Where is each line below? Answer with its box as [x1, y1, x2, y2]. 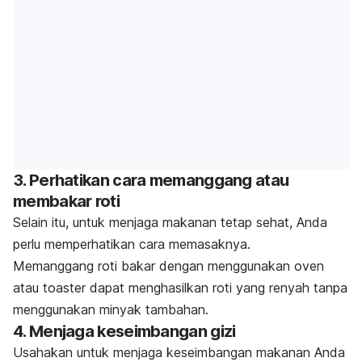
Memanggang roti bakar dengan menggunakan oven [13, 257, 324, 274]
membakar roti [13, 191, 120, 211]
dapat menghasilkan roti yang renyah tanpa [86, 279, 347, 296]
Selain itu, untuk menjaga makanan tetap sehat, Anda [13, 213, 327, 230]
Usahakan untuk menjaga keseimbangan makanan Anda [13, 343, 345, 360]
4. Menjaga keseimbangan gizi [13, 321, 236, 341]
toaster [43, 279, 86, 296]
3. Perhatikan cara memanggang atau [13, 170, 289, 190]
